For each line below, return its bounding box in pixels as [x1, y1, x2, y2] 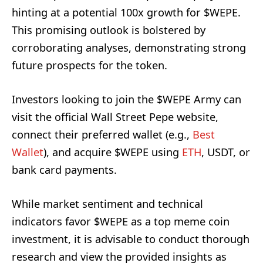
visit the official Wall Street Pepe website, [12, 110, 218, 124]
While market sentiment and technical [12, 197, 203, 211]
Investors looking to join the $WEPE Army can [12, 92, 241, 107]
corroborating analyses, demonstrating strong [12, 41, 246, 55]
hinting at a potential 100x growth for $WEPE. [12, 5, 241, 20]
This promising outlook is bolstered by [12, 23, 205, 38]
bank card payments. [12, 163, 117, 177]
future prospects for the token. [12, 58, 167, 73]
